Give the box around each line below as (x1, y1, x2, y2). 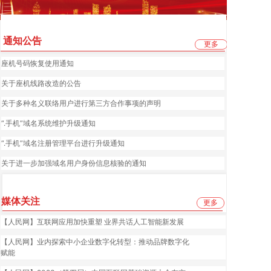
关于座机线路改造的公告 (1, 79, 81, 88)
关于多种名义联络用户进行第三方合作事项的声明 (1, 99, 161, 108)
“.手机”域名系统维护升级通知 (1, 119, 96, 128)
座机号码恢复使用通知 (1, 59, 74, 68)
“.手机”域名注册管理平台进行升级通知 (1, 139, 125, 148)
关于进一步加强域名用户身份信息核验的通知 (1, 158, 146, 168)
